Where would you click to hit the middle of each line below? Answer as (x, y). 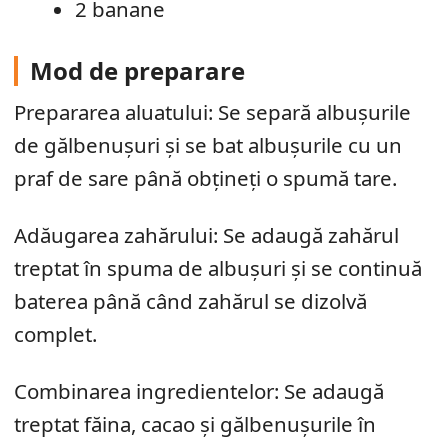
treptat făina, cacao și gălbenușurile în (195, 424)
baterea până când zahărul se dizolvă (190, 301)
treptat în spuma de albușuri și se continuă (218, 268)
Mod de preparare (137, 71)
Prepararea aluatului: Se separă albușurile (212, 112)
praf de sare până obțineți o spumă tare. (205, 178)
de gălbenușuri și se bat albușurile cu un (208, 145)
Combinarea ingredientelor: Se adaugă (199, 391)
